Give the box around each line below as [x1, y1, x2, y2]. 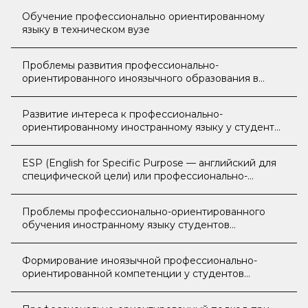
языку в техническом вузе [22, 23, 150, 36]
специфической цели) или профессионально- [22, 170, 247, 182]
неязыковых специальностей [22, 232, 164, 244]
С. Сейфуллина [22, 147, 95, 159]
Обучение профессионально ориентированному [22, 10, 265, 23]
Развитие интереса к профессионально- [22, 108, 223, 120]
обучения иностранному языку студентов [22, 219, 230, 231]
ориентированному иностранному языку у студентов [22, 121, 286, 133]
